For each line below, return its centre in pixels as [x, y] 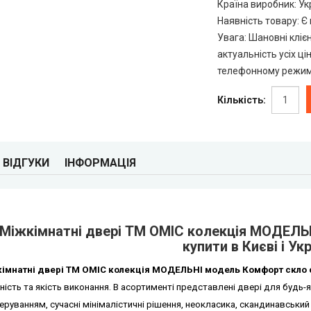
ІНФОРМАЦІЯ [100, 163]
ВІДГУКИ [26, 163]
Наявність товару [258, 21]
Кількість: [243, 100]
